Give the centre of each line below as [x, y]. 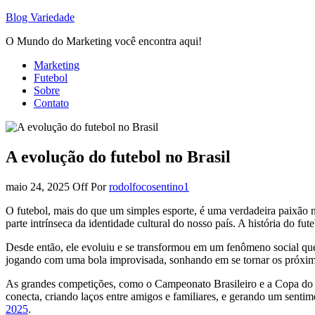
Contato [51, 103]
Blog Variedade [40, 17]
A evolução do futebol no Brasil [118, 156]
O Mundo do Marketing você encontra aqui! [104, 41]
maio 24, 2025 [39, 186]
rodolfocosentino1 [149, 186]
